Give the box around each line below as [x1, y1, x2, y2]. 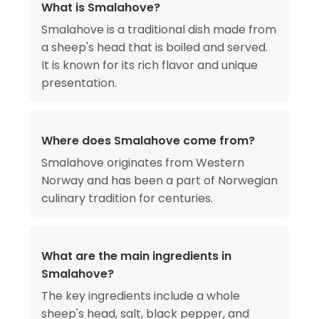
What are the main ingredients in [41, 248, 231, 265]
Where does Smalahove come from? [41, 132, 255, 150]
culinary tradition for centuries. [41, 190, 213, 207]
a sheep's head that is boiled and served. [41, 39, 268, 56]
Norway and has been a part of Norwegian [41, 172, 278, 189]
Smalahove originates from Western [41, 155, 244, 172]
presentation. [41, 75, 117, 92]
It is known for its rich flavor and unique [41, 57, 258, 74]
